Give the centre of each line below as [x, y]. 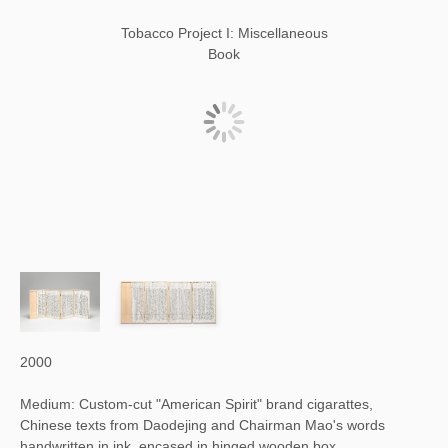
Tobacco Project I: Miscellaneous [224, 33]
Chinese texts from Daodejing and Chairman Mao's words [202, 425]
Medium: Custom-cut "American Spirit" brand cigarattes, [196, 404]
